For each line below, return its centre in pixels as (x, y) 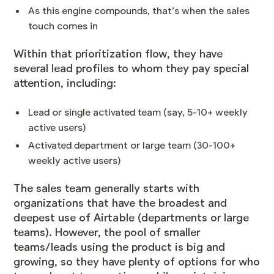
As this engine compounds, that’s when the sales (139, 11)
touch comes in (63, 27)
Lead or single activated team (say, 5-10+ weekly (138, 113)
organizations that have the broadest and (120, 203)
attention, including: (65, 83)
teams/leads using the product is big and (120, 247)
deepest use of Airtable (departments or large (131, 218)
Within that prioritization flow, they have (118, 54)
